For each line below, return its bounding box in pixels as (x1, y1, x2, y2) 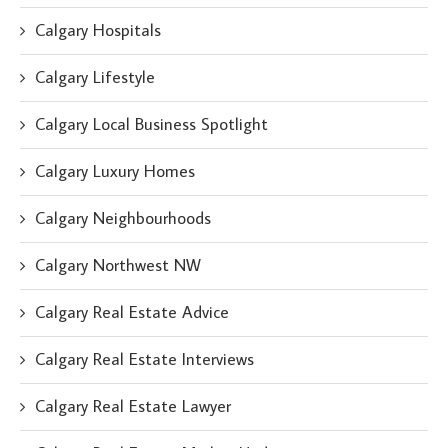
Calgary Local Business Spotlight (35, 113, 268, 135)
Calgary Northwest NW (35, 254, 201, 276)
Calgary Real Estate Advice (35, 301, 229, 323)
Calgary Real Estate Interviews (35, 348, 254, 370)
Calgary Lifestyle (35, 66, 155, 88)
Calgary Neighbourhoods (35, 207, 211, 229)
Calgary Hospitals (35, 19, 161, 41)
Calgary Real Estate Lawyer (35, 395, 231, 417)
